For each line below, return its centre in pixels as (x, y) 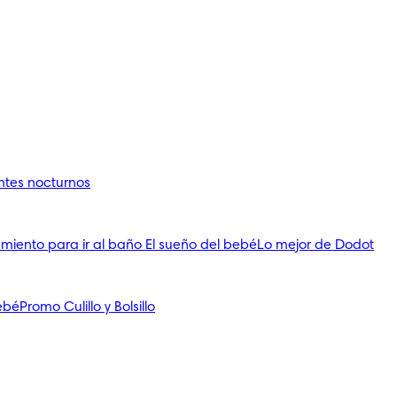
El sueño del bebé (201, 245)
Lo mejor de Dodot (315, 245)
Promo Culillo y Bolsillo (87, 307)
